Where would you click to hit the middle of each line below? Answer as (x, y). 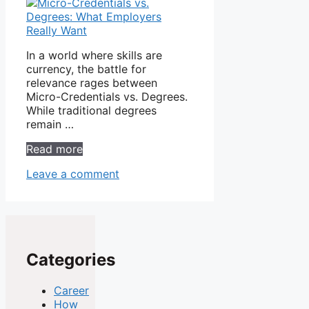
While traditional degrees (91, 110)
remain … (50, 124)
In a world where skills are (94, 55)
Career (71, 290)
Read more (54, 149)
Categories (71, 259)
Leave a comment (73, 173)
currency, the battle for (86, 69)
